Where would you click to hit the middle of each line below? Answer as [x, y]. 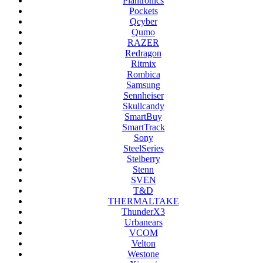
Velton [143, 244]
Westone [143, 254]
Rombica [143, 75]
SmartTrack [143, 127]
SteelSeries [143, 149]
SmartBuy [143, 117]
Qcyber [143, 22]
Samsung [143, 85]
